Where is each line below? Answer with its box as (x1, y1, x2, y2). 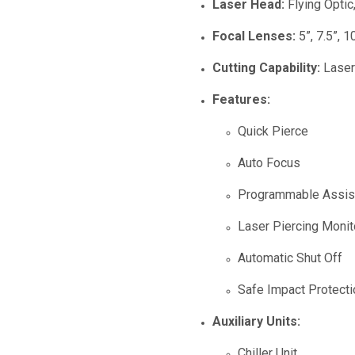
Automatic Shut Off (238, 250, 342, 265)
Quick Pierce (238, 124, 308, 139)
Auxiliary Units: (212, 314, 300, 329)
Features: (212, 92, 270, 107)
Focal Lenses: (212, 29, 296, 44)
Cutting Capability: (212, 60, 320, 75)
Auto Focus (238, 155, 300, 170)
